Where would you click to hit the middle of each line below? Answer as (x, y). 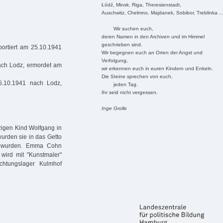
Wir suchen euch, (127, 28)
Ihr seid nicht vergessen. (129, 92)
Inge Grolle (114, 108)
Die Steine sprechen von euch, (137, 76)
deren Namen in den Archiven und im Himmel (153, 36)
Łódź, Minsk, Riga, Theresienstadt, (141, 4)
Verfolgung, (114, 60)
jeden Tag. (119, 84)
